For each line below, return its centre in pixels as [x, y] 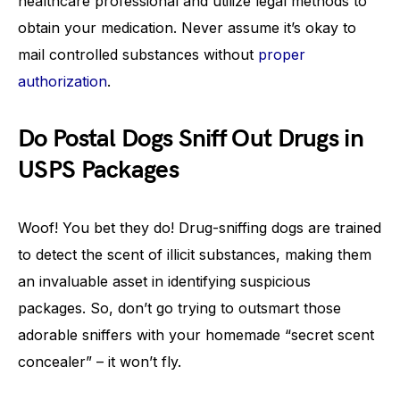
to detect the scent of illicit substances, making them [195, 254]
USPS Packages [98, 170]
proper [282, 54]
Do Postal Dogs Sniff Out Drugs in [191, 139]
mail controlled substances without [138, 54]
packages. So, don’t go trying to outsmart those [179, 308]
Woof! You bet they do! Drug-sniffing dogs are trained [200, 228]
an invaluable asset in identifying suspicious [164, 281]
